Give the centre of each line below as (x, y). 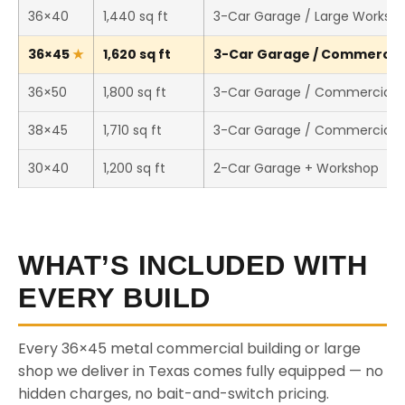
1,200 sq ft (134, 168)
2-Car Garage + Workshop (296, 168)
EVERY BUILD (114, 298)
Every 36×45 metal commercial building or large (189, 348)
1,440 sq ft (136, 16)
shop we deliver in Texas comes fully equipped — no (201, 371)
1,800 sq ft (135, 92)
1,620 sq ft (137, 54)
